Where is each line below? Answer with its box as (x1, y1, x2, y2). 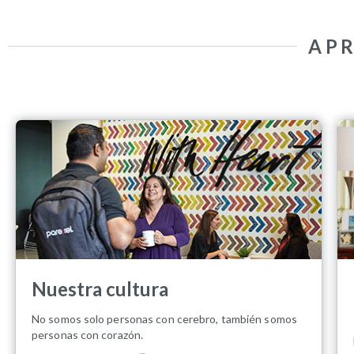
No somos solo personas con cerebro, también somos (32, 311, 297, 326)
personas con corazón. (32, 327, 144, 341)
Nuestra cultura (32, 277, 168, 300)
